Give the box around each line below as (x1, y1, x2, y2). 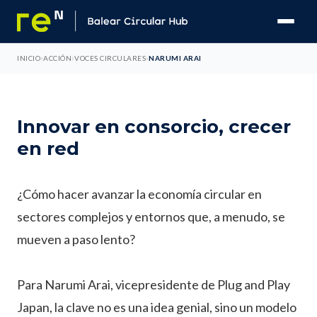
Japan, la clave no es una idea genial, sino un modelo (17, 299, 296, 315)
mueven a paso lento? (17, 231, 135, 247)
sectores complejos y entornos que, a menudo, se (17, 209, 285, 224)
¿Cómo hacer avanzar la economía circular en (17, 186, 262, 202)
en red (17, 137, 79, 160)
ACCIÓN (43, 54, 71, 62)
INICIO (17, 54, 40, 62)
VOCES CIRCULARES (74, 54, 146, 62)
